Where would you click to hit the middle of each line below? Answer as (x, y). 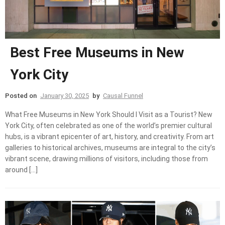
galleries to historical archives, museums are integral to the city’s (110, 147)
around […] (21, 170)
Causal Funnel (123, 95)
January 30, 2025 (65, 95)
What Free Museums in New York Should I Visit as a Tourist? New (109, 114)
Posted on (22, 95)
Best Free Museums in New (97, 52)
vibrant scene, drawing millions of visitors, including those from (106, 158)
